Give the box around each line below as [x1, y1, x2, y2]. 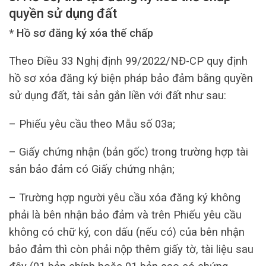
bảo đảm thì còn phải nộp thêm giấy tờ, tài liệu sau [9, 242, 254, 255]
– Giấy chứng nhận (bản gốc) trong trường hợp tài [9, 145, 248, 159]
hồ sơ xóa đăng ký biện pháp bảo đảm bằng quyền [9, 72, 253, 85]
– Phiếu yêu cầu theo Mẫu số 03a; [9, 117, 175, 130]
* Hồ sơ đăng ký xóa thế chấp [9, 27, 153, 40]
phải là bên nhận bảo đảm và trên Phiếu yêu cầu [9, 208, 242, 221]
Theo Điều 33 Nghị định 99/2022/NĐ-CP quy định [9, 55, 248, 68]
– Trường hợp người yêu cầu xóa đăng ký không [9, 191, 240, 204]
